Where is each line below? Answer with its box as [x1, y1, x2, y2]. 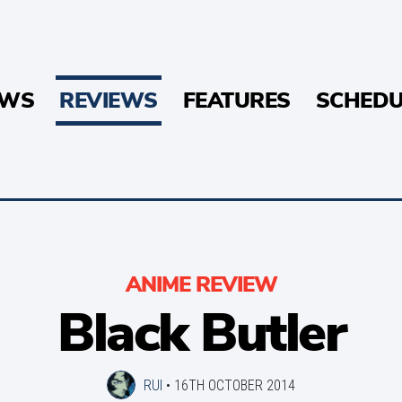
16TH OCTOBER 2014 [174, 376, 295, 395]
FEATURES [182, 86, 291, 115]
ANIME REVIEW [125, 270, 277, 299]
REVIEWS [59, 86, 158, 115]
